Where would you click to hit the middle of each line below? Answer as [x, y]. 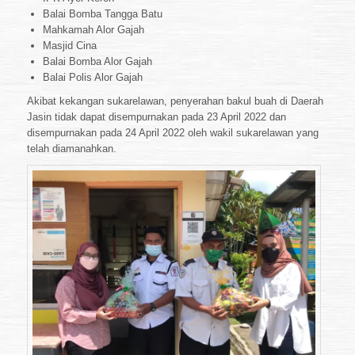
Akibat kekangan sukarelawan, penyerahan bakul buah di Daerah [175, 101]
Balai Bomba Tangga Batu [103, 13]
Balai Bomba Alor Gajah [97, 61]
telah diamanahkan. [72, 148]
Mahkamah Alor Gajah [94, 29]
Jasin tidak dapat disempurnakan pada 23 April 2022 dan [157, 116]
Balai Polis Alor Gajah [93, 77]
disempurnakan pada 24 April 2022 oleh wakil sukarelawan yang [173, 132]
